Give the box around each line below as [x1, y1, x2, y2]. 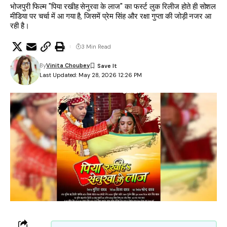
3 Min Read [81, 43, 111, 50]
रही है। [10, 21, 29, 31]
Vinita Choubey [46, 62, 90, 69]
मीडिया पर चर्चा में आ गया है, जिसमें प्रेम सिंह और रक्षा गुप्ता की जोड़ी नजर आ [10, 11, 212, 21]
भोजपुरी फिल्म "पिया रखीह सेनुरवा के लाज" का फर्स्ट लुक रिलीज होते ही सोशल [10, 2, 216, 12]
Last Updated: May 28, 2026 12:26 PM [40, 71, 142, 79]
